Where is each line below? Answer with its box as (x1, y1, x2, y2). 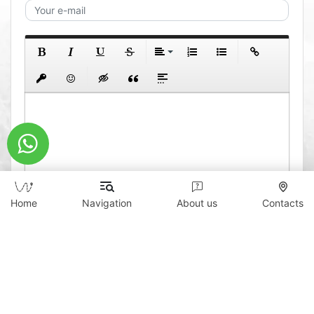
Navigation (82, 197, 132, 209)
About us (177, 197, 217, 209)
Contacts (262, 197, 303, 209)
